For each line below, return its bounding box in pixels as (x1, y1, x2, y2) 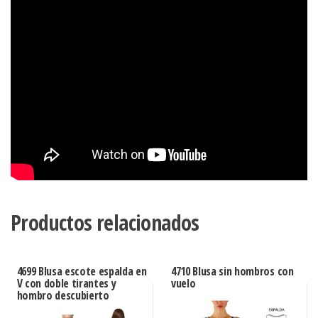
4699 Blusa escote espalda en (16, 263, 147, 280)
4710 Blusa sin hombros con (170, 263, 294, 280)
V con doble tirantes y (16, 275, 116, 292)
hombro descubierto (16, 287, 109, 304)
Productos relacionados (11, 208, 199, 238)
